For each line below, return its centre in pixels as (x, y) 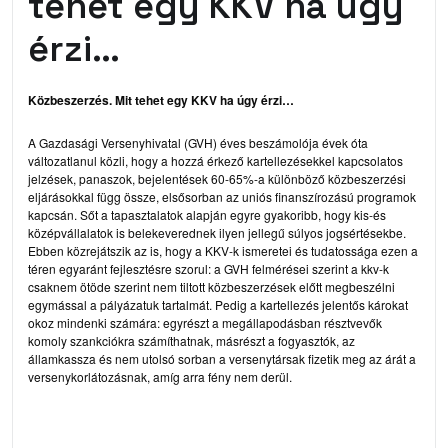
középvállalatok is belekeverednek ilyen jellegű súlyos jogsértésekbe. (217, 232)
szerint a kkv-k (349, 268)
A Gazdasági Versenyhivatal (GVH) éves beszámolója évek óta (198, 142)
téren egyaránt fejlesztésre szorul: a (126, 268)
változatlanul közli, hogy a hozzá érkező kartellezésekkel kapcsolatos (215, 160)
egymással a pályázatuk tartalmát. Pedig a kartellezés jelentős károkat (218, 304)
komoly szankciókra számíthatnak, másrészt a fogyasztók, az (191, 340)
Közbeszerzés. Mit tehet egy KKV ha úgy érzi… (161, 99)
